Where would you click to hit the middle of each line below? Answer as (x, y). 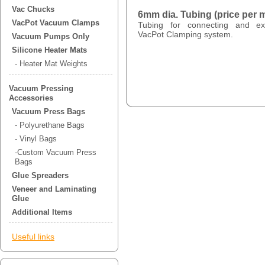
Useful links (33, 237)
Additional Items (42, 212)
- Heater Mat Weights (51, 64)
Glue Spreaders (40, 176)
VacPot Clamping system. (185, 34)
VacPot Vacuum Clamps (56, 23)
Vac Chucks (33, 9)
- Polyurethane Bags (50, 125)
